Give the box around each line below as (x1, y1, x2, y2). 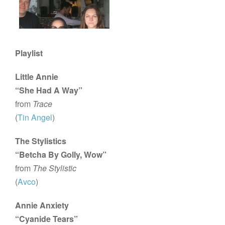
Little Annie (15, 70, 59, 82)
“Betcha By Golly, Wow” (15, 148, 107, 160)
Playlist (15, 47, 43, 59)
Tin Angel (18, 111, 53, 123)
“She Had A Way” (15, 84, 83, 96)
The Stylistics (15, 135, 67, 147)
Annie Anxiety (15, 199, 69, 211)
